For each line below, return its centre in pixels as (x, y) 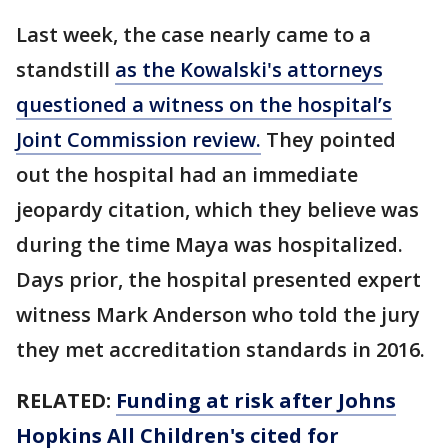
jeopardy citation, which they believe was (217, 209)
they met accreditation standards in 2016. (223, 349)
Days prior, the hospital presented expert (218, 279)
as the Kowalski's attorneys (249, 69)
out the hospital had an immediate (187, 174)
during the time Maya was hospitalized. (209, 244)
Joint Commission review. (138, 139)
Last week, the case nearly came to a (193, 34)
